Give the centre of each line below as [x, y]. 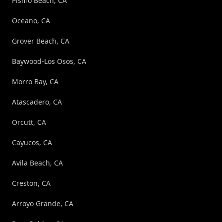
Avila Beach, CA [37, 163]
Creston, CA [31, 183]
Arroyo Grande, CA [43, 203]
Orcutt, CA [29, 122]
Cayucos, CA [32, 142]
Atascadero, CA [37, 102]
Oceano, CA [31, 20]
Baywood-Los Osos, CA [49, 61]
